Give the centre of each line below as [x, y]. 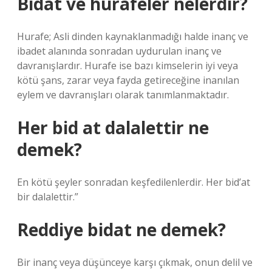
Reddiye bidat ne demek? [121, 229]
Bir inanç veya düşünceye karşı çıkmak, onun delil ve [135, 262]
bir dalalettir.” [48, 197]
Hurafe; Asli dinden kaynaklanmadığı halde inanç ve [133, 36]
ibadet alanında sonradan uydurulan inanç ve [119, 51]
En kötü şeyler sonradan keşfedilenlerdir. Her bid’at [134, 182]
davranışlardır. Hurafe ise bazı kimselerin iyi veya [127, 66]
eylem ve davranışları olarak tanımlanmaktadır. [123, 95]
